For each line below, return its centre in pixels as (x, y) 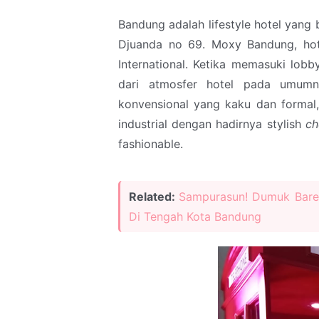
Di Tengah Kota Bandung (195, 216)
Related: (154, 196)
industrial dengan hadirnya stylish (212, 124)
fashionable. (151, 143)
